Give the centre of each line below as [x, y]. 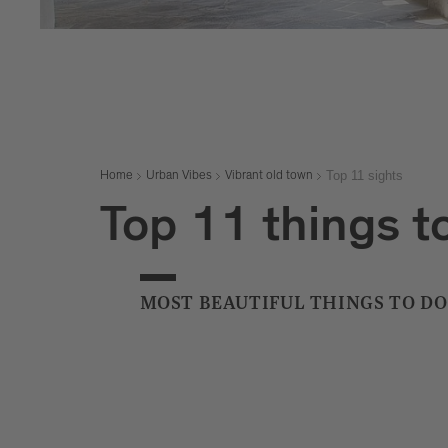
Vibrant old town [268, 176]
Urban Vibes [178, 176]
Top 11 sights [364, 176]
